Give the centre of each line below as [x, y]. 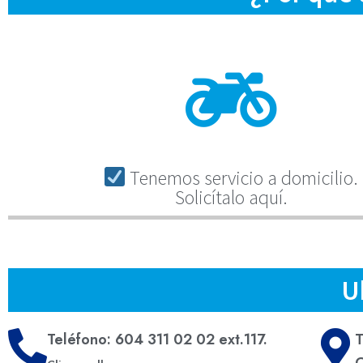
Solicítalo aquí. [231, 197]
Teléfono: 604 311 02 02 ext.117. [157, 339]
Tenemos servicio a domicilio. [242, 177]
